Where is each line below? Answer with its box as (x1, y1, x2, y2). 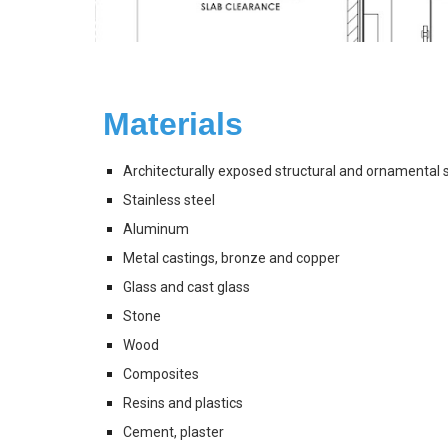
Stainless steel (122, 192, 215, 209)
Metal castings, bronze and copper (122, 250, 340, 267)
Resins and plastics (122, 395, 243, 412)
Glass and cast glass (122, 279, 250, 296)
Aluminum (122, 221, 189, 238)
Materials (102, 106, 252, 142)
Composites (122, 366, 199, 383)
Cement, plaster (122, 424, 224, 441)
